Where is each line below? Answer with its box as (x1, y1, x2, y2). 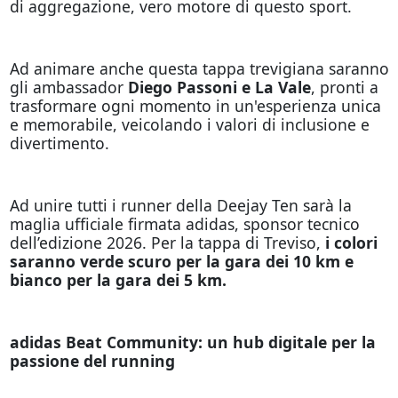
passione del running (9, 349, 175, 371)
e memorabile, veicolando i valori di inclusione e (9, 113, 370, 135)
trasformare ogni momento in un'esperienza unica (9, 94, 381, 116)
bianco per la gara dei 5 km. (9, 268, 227, 291)
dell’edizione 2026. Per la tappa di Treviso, (9, 231, 325, 253)
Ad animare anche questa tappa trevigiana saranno (9, 57, 389, 79)
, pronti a (310, 76, 378, 98)
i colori (324, 231, 378, 253)
